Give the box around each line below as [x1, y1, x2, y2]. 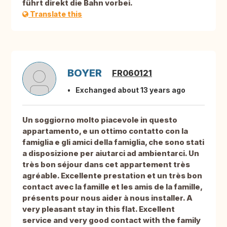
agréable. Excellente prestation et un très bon [22, 171, 202, 181]
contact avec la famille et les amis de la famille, [22, 182, 202, 192]
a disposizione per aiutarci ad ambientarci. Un [22, 148, 199, 159]
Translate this [28, 10, 82, 19]
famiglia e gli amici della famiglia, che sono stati [22, 137, 204, 147]
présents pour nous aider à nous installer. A [22, 193, 193, 203]
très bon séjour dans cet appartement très [22, 160, 190, 170]
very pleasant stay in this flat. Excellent [22, 204, 175, 214]
